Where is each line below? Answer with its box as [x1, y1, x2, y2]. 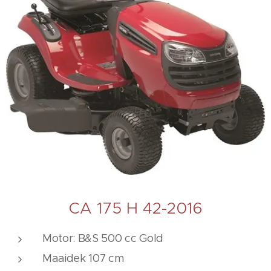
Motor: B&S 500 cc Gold [42, 231, 163, 245]
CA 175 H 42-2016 [68, 198, 203, 218]
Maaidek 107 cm [42, 251, 124, 265]
